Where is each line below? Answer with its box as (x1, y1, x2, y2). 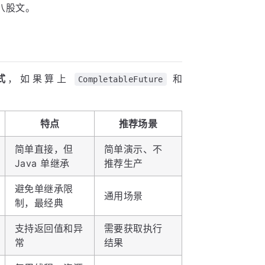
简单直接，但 (15, 143, 73, 156)
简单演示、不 (104, 143, 163, 156)
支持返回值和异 (15, 222, 83, 235)
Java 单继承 (15, 157, 70, 170)
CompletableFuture (77, 75, 163, 85)
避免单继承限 (15, 183, 73, 195)
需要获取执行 (104, 222, 163, 235)
